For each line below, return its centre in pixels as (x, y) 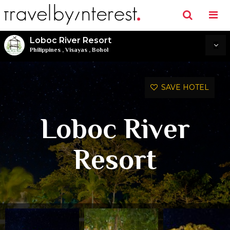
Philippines (45, 50)
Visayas (76, 50)
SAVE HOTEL (183, 87)
